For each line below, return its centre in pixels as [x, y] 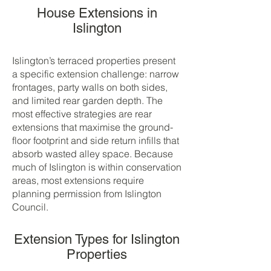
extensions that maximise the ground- [93, 127]
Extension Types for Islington [97, 239]
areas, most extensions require [78, 180]
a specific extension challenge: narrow [96, 74]
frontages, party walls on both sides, [90, 87]
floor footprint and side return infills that [96, 140]
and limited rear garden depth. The [87, 100]
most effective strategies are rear [82, 114]
